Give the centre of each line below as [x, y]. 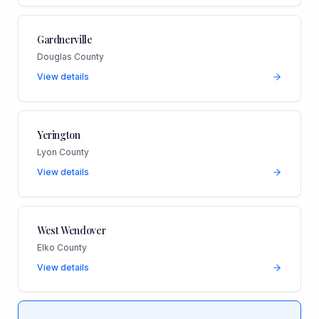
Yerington [58, 135]
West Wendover [71, 230]
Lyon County [63, 152]
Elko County [62, 247]
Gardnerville [64, 40]
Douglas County [70, 57]
